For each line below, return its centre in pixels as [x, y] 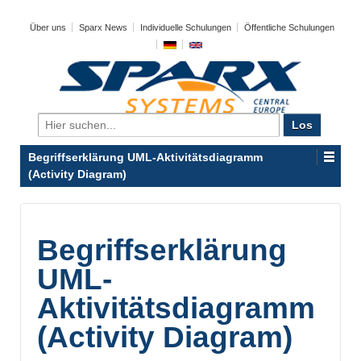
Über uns [48, 27]
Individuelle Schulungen [186, 27]
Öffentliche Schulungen [289, 27]
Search [56, 120]
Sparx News [103, 27]
